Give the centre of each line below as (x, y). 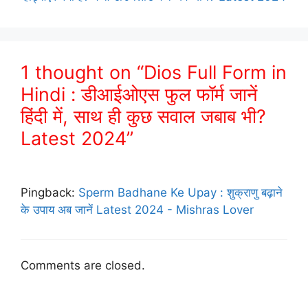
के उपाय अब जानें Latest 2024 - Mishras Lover (137, 209)
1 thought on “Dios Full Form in (154, 72)
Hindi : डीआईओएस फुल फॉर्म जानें (139, 94)
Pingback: (49, 192)
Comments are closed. (83, 266)
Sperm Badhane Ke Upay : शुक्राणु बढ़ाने (180, 192)
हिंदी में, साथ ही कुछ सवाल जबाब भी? (143, 116)
